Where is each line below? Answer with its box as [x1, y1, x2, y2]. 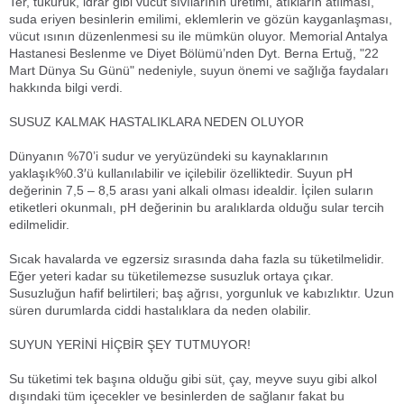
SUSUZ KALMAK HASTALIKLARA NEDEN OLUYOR [9, 115, 304, 129]
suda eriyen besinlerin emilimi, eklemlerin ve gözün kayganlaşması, [9, 12, 392, 26]
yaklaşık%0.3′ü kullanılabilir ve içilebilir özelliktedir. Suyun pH [9, 166, 353, 180]
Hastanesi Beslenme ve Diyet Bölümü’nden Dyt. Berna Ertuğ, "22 [9, 46, 379, 60]
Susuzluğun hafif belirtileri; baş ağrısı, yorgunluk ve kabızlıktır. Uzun [9, 286, 394, 300]
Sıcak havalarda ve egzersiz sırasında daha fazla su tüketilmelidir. [9, 252, 384, 266]
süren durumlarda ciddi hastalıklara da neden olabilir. [9, 303, 311, 317]
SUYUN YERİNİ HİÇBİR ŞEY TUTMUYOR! [9, 337, 251, 352]
